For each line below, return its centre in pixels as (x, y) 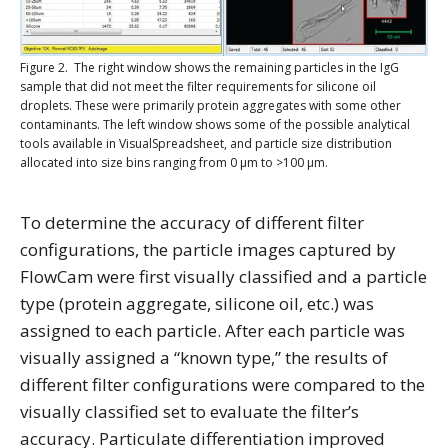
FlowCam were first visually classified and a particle (223, 276)
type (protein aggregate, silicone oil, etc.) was (197, 303)
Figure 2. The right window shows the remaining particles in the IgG (209, 67)
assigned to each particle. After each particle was (212, 330)
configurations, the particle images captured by (208, 249)
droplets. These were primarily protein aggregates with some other (210, 105)
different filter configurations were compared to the (222, 384)
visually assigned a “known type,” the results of (204, 357)
